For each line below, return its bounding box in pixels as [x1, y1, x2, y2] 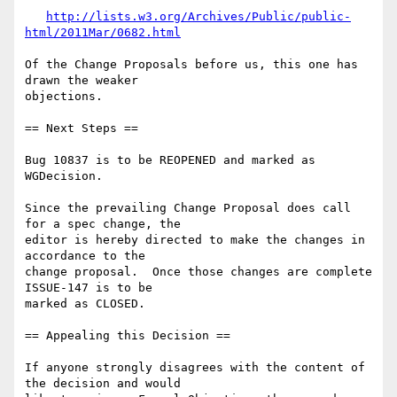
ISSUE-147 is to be [25, 281, 152, 295]
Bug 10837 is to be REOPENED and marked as [25, 153, 315, 167]
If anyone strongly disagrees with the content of [25, 361, 365, 375]
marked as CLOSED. [25, 297, 145, 311]
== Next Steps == [25, 121, 138, 136]
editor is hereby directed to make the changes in [25, 233, 365, 247]
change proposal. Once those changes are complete [25, 265, 372, 279]
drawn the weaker [25, 74, 138, 88]
